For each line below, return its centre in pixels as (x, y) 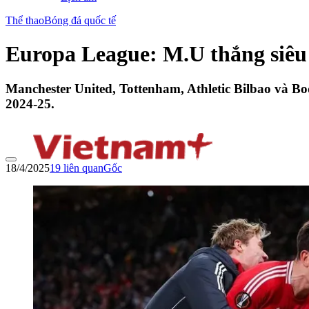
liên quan (82, 168)
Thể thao (25, 20)
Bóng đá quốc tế (80, 20)
